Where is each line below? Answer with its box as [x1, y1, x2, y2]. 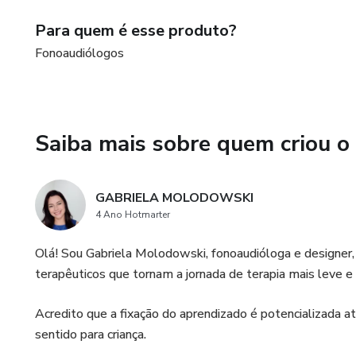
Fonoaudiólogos [35, 44, 124, 62]
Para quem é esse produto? [35, 20, 237, 41]
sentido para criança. [35, 326, 146, 343]
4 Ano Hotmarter [95, 208, 170, 221]
